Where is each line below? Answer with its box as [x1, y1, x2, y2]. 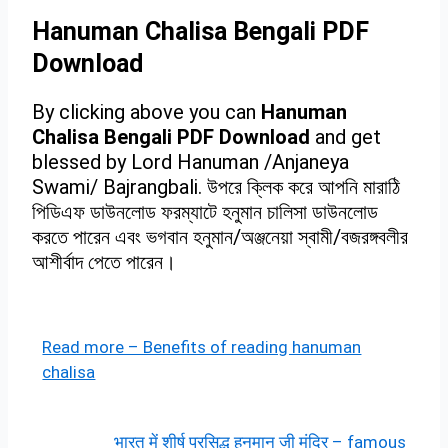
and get [315, 124, 382, 149]
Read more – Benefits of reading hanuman [42, 336, 362, 357]
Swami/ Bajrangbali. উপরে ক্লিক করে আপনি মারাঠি [32, 174, 401, 199]
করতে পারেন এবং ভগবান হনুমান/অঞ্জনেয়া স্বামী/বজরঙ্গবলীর [32, 224, 409, 249]
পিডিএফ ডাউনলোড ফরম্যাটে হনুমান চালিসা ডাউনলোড [32, 199, 379, 224]
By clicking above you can [32, 99, 262, 124]
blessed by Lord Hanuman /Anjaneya [32, 149, 350, 174]
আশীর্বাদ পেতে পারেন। [32, 249, 177, 274]
